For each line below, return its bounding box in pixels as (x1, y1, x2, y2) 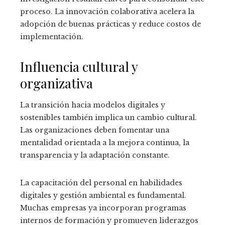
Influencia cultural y (20, 58, 138, 76)
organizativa (20, 74, 93, 92)
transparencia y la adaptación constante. (20, 151, 170, 160)
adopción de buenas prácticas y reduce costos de (20, 20, 201, 29)
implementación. (20, 32, 83, 42)
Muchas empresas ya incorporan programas (20, 203, 186, 213)
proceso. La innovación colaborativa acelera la (20, 7, 194, 17)
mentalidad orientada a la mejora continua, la (20, 138, 189, 148)
